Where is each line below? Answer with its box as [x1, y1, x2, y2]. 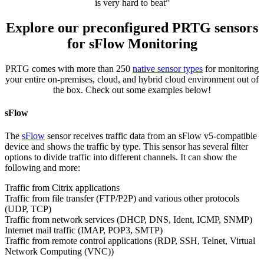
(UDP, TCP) [5, 204, 51, 214]
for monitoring [203, 63, 259, 74]
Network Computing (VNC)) [5, 246, 114, 257]
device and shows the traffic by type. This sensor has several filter [5, 141, 248, 152]
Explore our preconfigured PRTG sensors [6, 20, 258, 36]
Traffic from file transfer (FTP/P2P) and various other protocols [5, 193, 239, 204]
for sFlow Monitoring [67, 36, 197, 52]
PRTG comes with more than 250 [5, 63, 133, 74]
